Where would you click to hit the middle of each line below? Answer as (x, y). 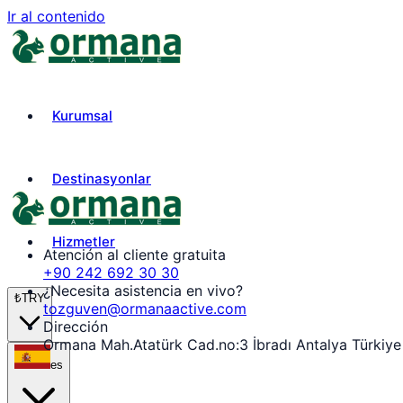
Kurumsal (82, 116)
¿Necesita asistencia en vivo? (143, 291)
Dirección (76, 327)
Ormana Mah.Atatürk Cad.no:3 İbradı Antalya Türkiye (222, 345)
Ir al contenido (56, 16)
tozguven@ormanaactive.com (145, 309)
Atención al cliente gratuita (134, 255)
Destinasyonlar (102, 179)
